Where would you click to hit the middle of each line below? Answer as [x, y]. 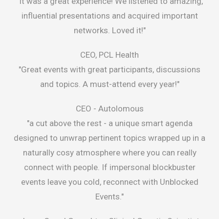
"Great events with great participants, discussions [109, 70]
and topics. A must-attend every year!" [109, 84]
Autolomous [121, 109]
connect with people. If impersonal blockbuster [109, 167]
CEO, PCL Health [109, 55]
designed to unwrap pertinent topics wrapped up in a [109, 138]
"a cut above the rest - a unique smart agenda [109, 123]
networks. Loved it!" [109, 31]
